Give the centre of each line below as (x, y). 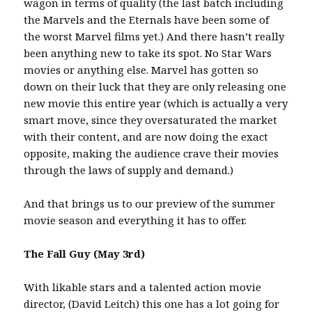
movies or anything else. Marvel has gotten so (141, 70)
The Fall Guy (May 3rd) (85, 253)
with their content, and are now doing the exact (146, 136)
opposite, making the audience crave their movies (151, 153)
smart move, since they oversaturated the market (151, 120)
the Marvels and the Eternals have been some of (147, 19)
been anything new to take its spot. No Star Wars (148, 53)
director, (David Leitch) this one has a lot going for (152, 304)
